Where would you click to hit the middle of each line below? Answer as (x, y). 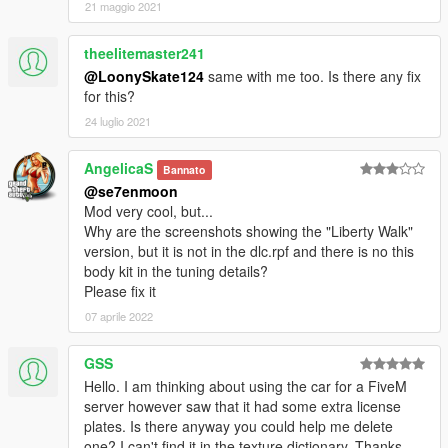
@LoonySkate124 (144, 76)
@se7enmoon (131, 191)
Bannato (184, 170)
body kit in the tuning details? (176, 271)
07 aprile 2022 (119, 316)
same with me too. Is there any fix (312, 76)
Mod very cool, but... (148, 211)
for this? (109, 96)
